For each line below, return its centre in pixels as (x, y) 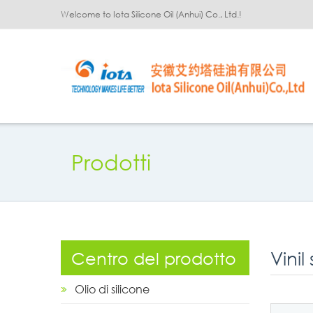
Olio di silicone (112, 289)
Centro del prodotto (154, 258)
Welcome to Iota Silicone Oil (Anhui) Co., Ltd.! (151, 14)
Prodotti (111, 162)
